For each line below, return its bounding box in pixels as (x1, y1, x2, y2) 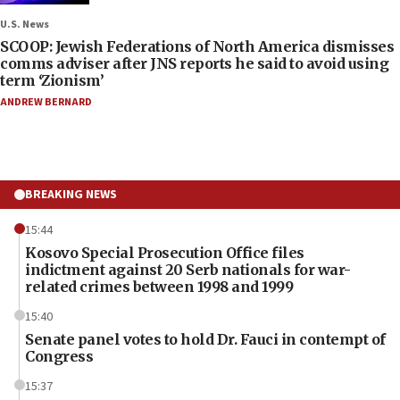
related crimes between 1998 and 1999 (25, 278, 293, 296)
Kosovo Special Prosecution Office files (25, 244, 304, 262)
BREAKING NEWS (25, 186, 117, 204)
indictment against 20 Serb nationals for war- (25, 261, 351, 279)
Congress (25, 347, 93, 366)
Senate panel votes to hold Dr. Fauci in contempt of (25, 330, 386, 349)
